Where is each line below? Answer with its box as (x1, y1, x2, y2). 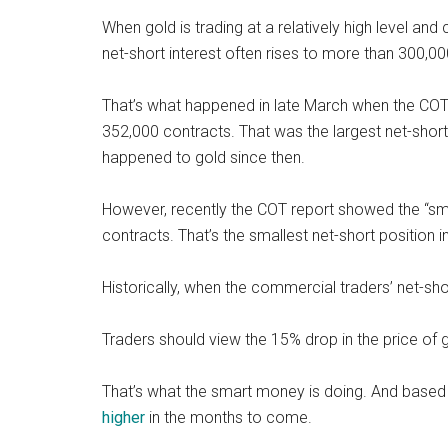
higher (102, 408, 145, 427)
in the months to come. (145, 408, 312, 427)
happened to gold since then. (102, 148, 305, 167)
